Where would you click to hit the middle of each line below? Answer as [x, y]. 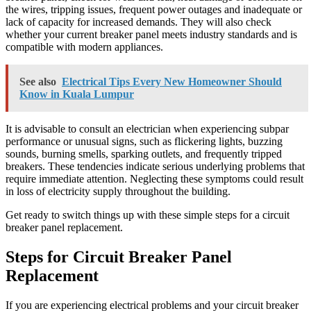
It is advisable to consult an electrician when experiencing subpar [147, 129]
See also [38, 82]
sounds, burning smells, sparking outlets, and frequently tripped [144, 154]
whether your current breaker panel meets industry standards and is [151, 35]
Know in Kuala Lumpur [77, 94]
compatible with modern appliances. [84, 47]
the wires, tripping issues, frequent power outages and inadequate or [154, 10]
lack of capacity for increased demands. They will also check [138, 22]
